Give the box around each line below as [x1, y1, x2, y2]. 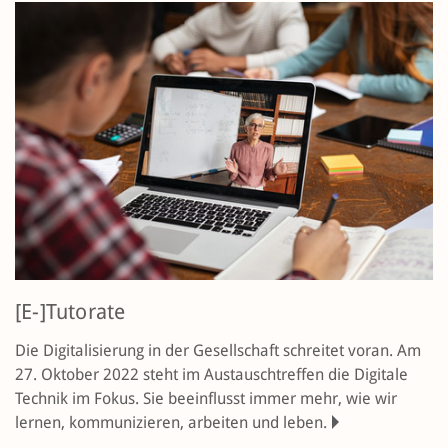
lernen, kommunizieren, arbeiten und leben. [15, 413, 327, 433]
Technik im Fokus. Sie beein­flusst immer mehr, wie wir [15, 389, 397, 409]
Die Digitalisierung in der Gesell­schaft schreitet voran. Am [15, 341, 421, 361]
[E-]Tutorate [15, 300, 126, 325]
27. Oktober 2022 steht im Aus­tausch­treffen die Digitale [15, 365, 408, 385]
